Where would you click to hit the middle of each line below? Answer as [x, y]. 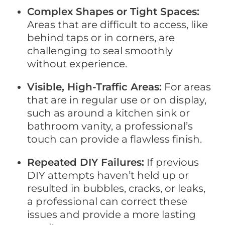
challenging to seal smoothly [100, 51]
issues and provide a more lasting [112, 215]
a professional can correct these [107, 202]
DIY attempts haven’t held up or [108, 176]
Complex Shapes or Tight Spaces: [114, 12]
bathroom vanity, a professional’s [110, 126]
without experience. [77, 64]
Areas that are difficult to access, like [118, 25]
